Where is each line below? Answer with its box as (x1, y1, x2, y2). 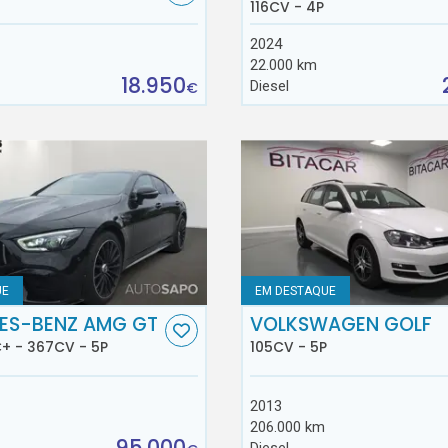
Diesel (249, 77, 289, 96)
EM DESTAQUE (255, 283, 337, 298)
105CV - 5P (249, 337, 327, 358)
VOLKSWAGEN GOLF (249, 310, 432, 338)
